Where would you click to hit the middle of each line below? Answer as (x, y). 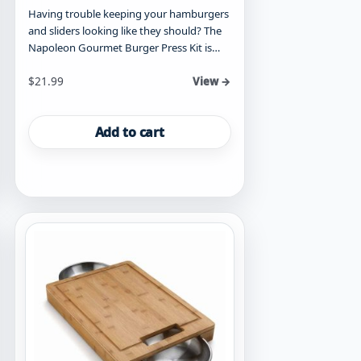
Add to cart (129, 133)
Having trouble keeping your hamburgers (128, 14)
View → (212, 82)
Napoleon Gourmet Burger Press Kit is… (124, 48)
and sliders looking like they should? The (124, 31)
